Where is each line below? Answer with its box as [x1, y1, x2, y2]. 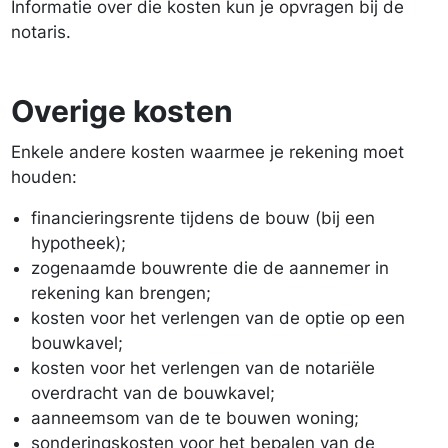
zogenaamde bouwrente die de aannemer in [31, 258, 389, 278]
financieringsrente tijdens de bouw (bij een [31, 208, 375, 228]
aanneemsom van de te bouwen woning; [31, 408, 359, 428]
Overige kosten [11, 93, 233, 129]
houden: [11, 167, 77, 187]
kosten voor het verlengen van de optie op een [31, 308, 405, 328]
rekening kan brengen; [31, 283, 211, 303]
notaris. [11, 22, 71, 42]
